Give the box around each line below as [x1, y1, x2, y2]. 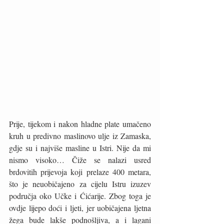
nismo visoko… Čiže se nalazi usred [9, 154, 151, 165]
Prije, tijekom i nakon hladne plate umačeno [9, 118, 151, 129]
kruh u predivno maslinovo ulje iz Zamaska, [9, 130, 151, 141]
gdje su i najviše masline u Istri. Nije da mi [9, 142, 151, 153]
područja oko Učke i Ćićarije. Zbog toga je [9, 190, 151, 201]
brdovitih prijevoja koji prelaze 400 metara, [9, 166, 151, 177]
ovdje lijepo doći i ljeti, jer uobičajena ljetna [9, 202, 151, 213]
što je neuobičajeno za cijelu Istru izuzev [9, 178, 151, 189]
